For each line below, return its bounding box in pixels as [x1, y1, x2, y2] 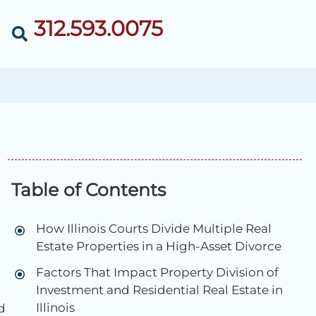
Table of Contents [11, 179, 166, 201]
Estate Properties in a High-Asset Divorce [35, 239, 281, 254]
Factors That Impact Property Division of [35, 265, 279, 280]
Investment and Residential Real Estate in [35, 283, 283, 298]
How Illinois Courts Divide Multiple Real [35, 221, 272, 236]
